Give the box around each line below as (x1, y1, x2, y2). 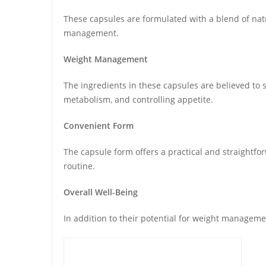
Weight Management (64, 53, 148, 65)
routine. (64, 160, 95, 172)
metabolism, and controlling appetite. (64, 94, 213, 105)
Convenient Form (64, 120, 134, 131)
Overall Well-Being (64, 186, 138, 198)
